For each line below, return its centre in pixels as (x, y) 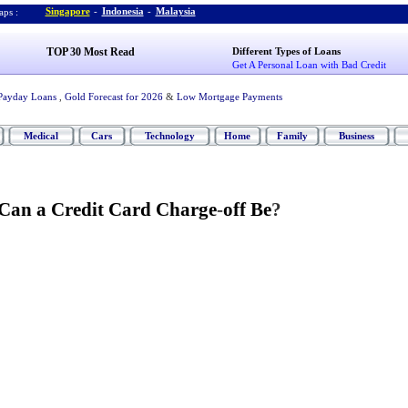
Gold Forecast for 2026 (113, 97)
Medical (41, 136)
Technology (169, 136)
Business (356, 136)
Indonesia (122, 11)
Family (292, 136)
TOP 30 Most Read (90, 52)
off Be (247, 209)
